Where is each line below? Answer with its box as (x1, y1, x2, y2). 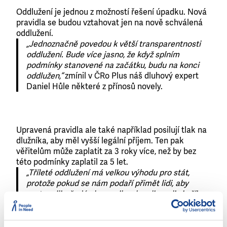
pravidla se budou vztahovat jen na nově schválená (16, 17, 203, 28)
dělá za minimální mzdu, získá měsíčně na (26, 210, 178, 220)
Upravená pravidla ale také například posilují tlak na (16, 125, 207, 135)
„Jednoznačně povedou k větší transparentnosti (26, 39, 201, 49)
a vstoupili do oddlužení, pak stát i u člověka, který (26, 199, 209, 210)
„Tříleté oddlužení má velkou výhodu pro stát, (26, 167, 190, 178)
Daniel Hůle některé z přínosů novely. (26, 81, 163, 92)
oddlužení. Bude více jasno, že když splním (26, 49, 179, 60)
